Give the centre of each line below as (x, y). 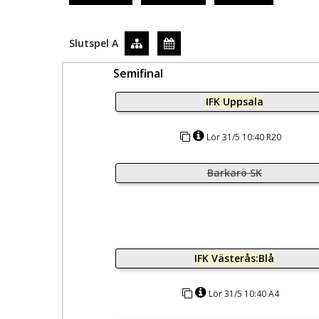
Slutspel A (94, 43)
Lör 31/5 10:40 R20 (244, 137)
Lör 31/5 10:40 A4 (244, 294)
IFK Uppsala (234, 101)
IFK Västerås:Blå (234, 258)
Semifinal (138, 73)
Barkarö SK (234, 173)
